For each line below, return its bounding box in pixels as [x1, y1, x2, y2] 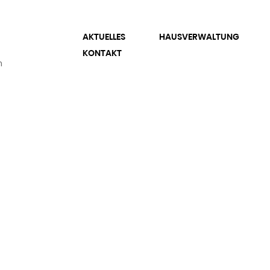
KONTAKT [82, 47, 122, 59]
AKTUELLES [82, 31, 125, 43]
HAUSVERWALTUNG [159, 31, 239, 43]
